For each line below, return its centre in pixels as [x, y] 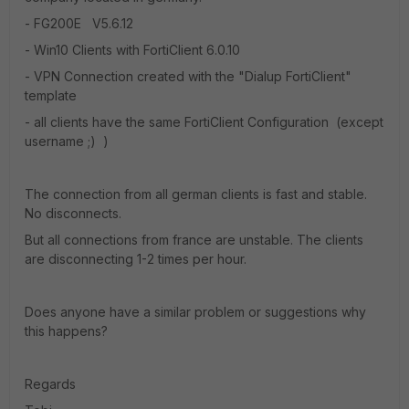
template [51, 95]
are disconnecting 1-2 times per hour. [136, 259]
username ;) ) [67, 141]
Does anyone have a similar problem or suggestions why [195, 312]
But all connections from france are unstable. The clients [194, 240]
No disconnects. [73, 213]
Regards [52, 384]
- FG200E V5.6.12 [79, 23]
